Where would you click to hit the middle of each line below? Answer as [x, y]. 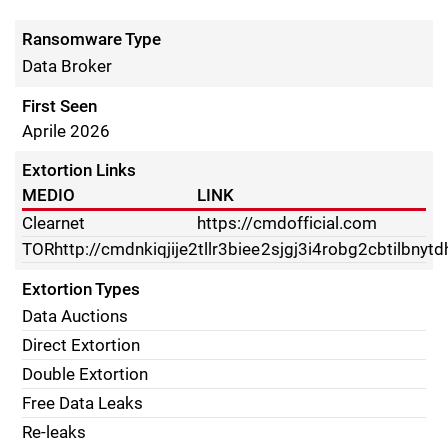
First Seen [60, 106]
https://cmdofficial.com [287, 223]
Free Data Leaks [83, 403]
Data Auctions [75, 316]
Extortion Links [79, 170]
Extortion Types [81, 289]
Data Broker [67, 66]
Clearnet [54, 223]
